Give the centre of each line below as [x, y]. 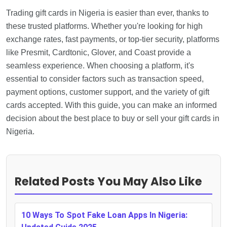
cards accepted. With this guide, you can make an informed [111, 105]
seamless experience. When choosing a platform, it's [100, 66]
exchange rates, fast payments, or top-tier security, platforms [113, 40]
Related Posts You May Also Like [108, 181]
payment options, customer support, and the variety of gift [108, 92]
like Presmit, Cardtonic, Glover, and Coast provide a [99, 53]
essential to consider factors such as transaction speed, [105, 79]
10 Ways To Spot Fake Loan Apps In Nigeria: [104, 215]
